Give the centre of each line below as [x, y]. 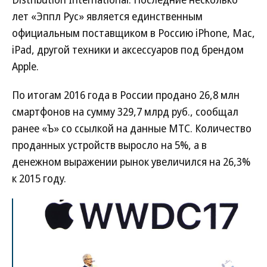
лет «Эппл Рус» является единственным [107, 16]
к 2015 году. [39, 178]
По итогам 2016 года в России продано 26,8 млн [126, 95]
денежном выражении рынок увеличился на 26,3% [131, 162]
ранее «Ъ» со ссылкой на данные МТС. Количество [132, 128]
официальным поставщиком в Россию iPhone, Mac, [133, 33]
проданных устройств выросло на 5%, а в [109, 145]
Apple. [25, 66]
